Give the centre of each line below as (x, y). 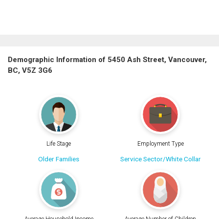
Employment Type (160, 143)
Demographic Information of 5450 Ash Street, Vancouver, (107, 60)
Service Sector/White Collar (160, 159)
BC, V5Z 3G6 (30, 71)
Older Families (59, 159)
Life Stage (59, 143)
